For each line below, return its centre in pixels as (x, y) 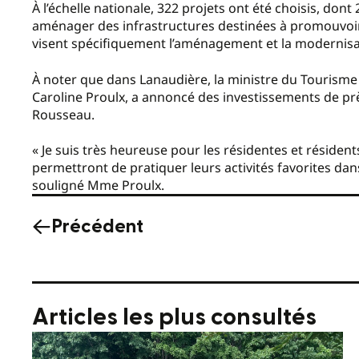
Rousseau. (63, 114)
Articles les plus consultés (174, 317)
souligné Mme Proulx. (101, 186)
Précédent (97, 227)
